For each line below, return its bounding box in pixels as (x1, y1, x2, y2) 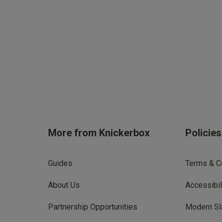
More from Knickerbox (48, 126, 150, 139)
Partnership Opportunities (48, 202, 137, 212)
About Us (48, 180, 80, 190)
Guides (48, 158, 72, 168)
